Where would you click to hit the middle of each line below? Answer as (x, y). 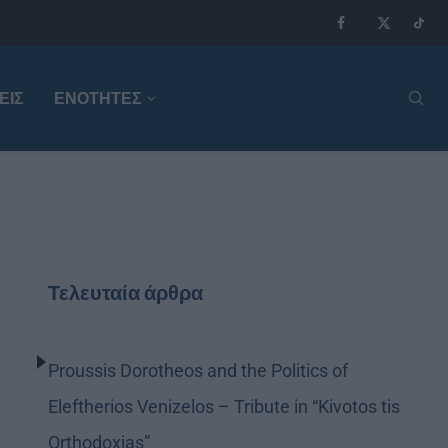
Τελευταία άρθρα (126, 293)
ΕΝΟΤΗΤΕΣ (98, 98)
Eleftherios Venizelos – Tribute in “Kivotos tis (224, 406)
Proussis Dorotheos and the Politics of (198, 370)
